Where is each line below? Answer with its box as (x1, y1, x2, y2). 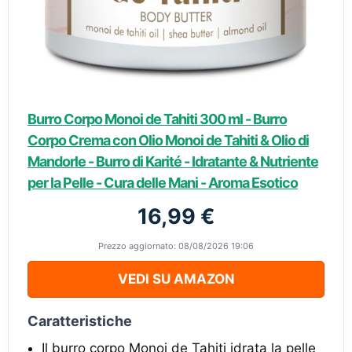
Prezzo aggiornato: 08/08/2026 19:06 (98, 240, 254, 251)
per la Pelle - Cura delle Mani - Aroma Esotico (27, 174, 298, 191)
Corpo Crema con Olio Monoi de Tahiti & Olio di (27, 131, 309, 148)
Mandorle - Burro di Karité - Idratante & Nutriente (27, 152, 318, 170)
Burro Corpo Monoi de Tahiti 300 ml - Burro (27, 110, 287, 127)
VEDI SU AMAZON (117, 270, 235, 287)
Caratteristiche (27, 312, 132, 329)
